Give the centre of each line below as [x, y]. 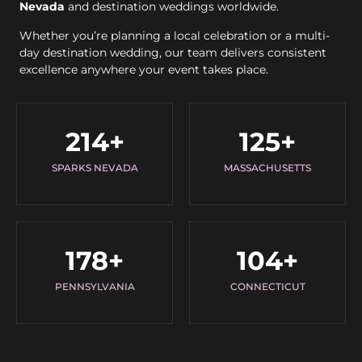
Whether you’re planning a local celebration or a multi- [175, 35]
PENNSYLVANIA [95, 287]
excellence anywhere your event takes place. [144, 69]
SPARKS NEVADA [95, 168]
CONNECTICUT [267, 287]
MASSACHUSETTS [267, 168]
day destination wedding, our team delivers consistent [173, 52]
